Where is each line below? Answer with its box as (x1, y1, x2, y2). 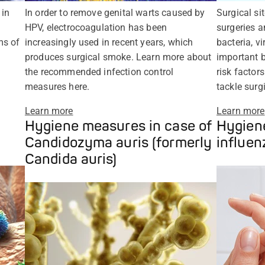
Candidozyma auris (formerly (24, 134, 212, 151)
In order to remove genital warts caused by (24, 7, 205, 18)
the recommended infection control (24, 66, 174, 77)
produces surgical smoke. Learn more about (24, 51, 212, 63)
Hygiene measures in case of (24, 117, 212, 135)
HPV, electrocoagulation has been (24, 21, 167, 33)
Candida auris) (24, 150, 117, 168)
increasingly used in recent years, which (24, 36, 193, 48)
